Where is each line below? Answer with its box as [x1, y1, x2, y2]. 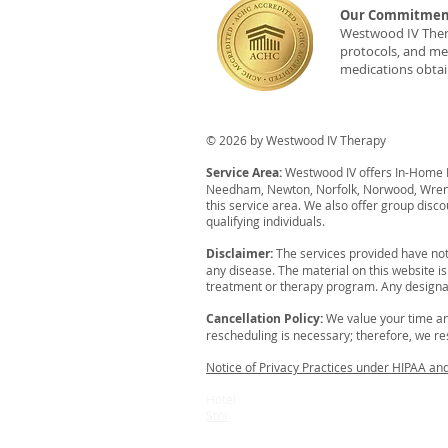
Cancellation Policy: [206, 310, 323, 328]
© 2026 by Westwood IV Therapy [206, 132, 386, 149]
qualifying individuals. [206, 213, 325, 230]
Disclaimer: [206, 245, 276, 263]
